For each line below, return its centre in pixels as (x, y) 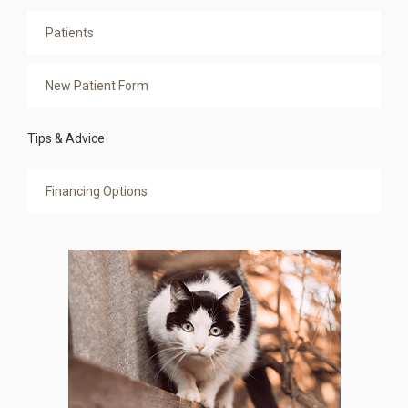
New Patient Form (97, 85)
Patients (70, 32)
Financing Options (97, 191)
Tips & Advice (66, 138)
